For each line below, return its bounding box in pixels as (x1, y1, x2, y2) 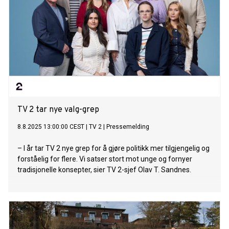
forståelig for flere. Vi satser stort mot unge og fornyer (17, 155, 192, 164)
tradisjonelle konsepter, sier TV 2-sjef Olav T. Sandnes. (17, 166, 191, 174)
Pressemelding (106, 123, 149, 131)
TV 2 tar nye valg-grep (17, 105, 99, 116)
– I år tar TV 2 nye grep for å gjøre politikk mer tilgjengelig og (17, 144, 210, 153)
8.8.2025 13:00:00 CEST (17, 123, 84, 131)
